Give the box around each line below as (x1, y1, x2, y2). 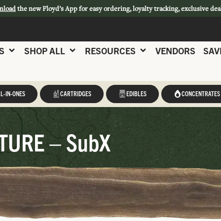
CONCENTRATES (181, 89, 220, 98)
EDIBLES (126, 89, 147, 98)
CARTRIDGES (60, 89, 91, 98)
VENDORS (155, 44, 195, 56)
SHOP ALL (24, 44, 65, 56)
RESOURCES (85, 44, 136, 56)
